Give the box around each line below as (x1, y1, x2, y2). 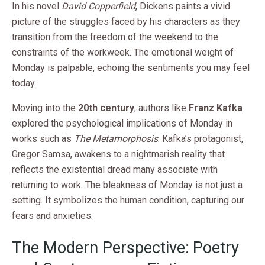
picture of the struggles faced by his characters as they (12, 16, 240, 28)
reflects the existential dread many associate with (12, 164, 218, 176)
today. (12, 77, 36, 89)
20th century (78, 102, 134, 114)
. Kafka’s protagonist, (158, 133, 243, 145)
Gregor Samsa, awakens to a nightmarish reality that (12, 148, 225, 160)
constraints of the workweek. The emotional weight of (12, 47, 234, 59)
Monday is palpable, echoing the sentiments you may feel (12, 62, 250, 74)
